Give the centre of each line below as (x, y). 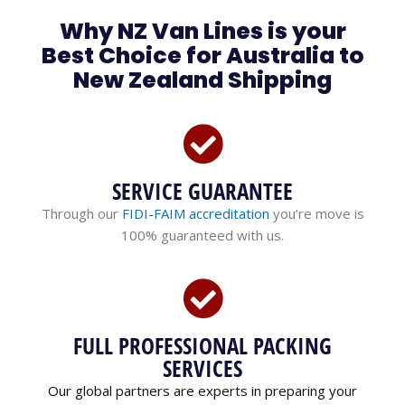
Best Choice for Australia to (202, 56)
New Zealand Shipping (202, 80)
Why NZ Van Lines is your (202, 32)
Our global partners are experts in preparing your (202, 391)
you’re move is (316, 214)
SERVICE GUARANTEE (202, 191)
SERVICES (202, 368)
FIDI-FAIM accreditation (195, 214)
